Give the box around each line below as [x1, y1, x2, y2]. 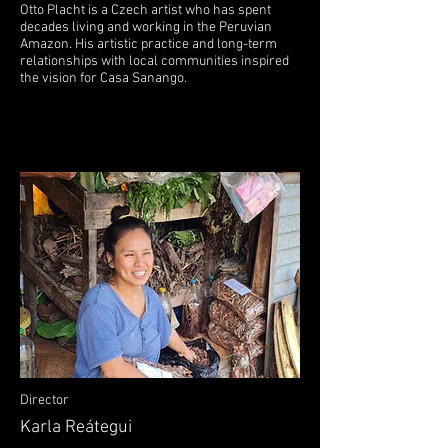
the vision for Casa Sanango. [20, 70, 187, 87]
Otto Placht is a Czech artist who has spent [20, 2, 271, 19]
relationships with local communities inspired [20, 53, 289, 70]
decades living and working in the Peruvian [20, 19, 272, 36]
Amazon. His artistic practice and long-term [20, 36, 277, 53]
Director [20, 392, 69, 409]
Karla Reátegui [20, 417, 132, 438]
